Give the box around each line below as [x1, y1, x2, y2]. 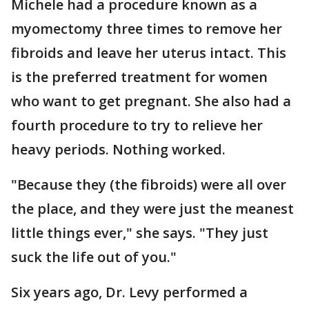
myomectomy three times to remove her [11, 19, 282, 38]
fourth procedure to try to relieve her [11, 116, 263, 134]
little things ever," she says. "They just [11, 223, 268, 242]
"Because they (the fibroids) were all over [11, 175, 286, 194]
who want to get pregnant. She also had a [11, 92, 291, 110]
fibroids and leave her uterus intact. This [11, 43, 286, 62]
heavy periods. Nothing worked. [11, 140, 226, 159]
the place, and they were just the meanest [11, 199, 294, 218]
